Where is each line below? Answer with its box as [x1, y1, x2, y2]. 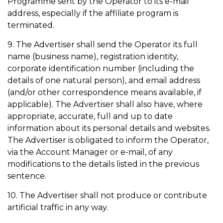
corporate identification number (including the [7, 64, 194, 73]
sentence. [7, 171, 48, 181]
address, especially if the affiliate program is [7, 8, 178, 18]
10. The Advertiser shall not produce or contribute [7, 191, 207, 200]
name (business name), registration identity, [7, 52, 178, 61]
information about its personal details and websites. [7, 123, 211, 133]
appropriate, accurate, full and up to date [7, 111, 173, 121]
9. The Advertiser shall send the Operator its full [7, 40, 198, 49]
